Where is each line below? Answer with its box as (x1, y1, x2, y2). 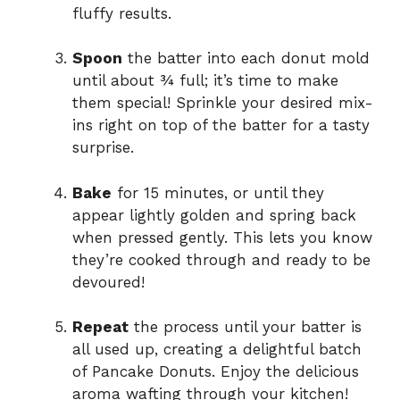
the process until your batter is (129, 318, 362, 337)
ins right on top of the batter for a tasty (72, 116, 370, 135)
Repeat (72, 318, 129, 337)
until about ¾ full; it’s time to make (72, 71, 338, 90)
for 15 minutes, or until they (112, 183, 324, 202)
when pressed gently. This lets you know (72, 228, 372, 246)
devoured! (72, 272, 145, 291)
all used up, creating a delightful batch (72, 340, 362, 359)
